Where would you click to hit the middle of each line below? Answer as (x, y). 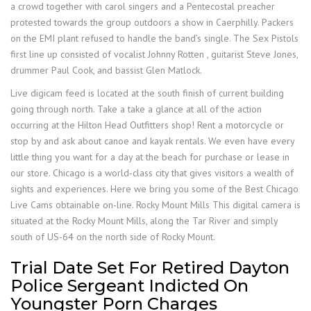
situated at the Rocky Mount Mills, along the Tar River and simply (144, 221)
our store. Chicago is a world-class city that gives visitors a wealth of (152, 173)
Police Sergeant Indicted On (129, 286)
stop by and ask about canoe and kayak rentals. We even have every (152, 141)
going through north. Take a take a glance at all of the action (136, 109)
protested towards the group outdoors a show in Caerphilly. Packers (152, 22)
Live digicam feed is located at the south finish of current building (147, 93)
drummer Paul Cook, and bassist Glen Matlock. (106, 70)
